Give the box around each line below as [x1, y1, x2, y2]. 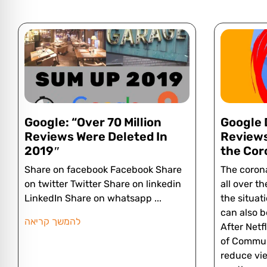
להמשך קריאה [24, 215, 80, 227]
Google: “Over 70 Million [24, 114, 162, 129]
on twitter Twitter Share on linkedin [24, 178, 181, 190]
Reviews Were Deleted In [24, 129, 167, 144]
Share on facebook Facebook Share [24, 163, 182, 175]
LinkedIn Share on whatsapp [24, 192, 152, 204]
